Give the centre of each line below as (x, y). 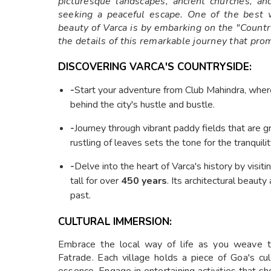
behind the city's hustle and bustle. (142, 104)
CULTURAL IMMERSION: (115, 221)
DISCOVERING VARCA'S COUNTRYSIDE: (155, 67)
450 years (144, 181)
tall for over (96, 181)
